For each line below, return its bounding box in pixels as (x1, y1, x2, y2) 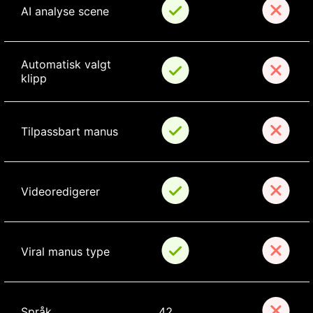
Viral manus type (20, 245, 110, 259)
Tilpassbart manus (20, 124, 118, 139)
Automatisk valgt (20, 57, 115, 72)
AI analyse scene (20, 4, 109, 19)
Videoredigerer (20, 184, 100, 199)
